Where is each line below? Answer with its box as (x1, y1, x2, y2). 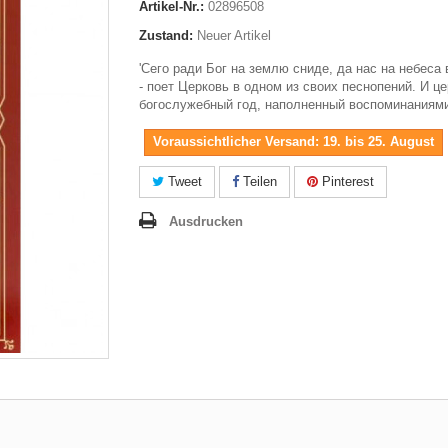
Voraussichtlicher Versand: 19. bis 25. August (153, 134, 434, 149)
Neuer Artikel (197, 28, 271, 43)
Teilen (239, 174, 277, 189)
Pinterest (318, 174, 374, 189)
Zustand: (139, 28, 193, 43)
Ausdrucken (169, 214, 243, 229)
